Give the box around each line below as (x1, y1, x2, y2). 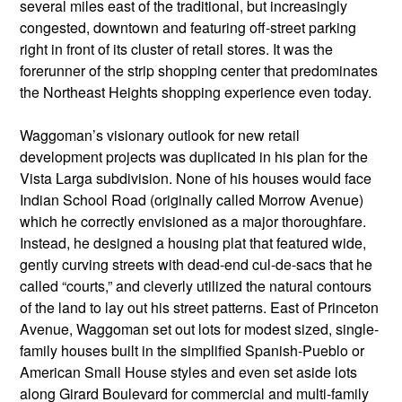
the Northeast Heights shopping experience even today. (20, 82, 371, 103)
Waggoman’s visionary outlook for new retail (20, 125, 300, 146)
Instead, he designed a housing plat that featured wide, (20, 232, 366, 254)
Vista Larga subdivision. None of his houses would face (20, 168, 371, 189)
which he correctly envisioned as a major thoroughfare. (20, 211, 366, 232)
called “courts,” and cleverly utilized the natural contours (20, 275, 371, 297)
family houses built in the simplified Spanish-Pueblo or (20, 340, 364, 362)
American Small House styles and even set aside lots (20, 362, 357, 383)
